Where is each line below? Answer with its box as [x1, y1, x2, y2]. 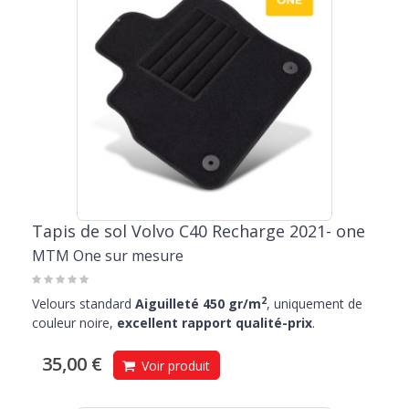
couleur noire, [32, 314, 117, 332]
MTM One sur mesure [32, 246, 184, 267]
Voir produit [138, 357, 210, 375]
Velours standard [32, 295, 135, 313]
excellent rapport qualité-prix [117, 314, 312, 332]
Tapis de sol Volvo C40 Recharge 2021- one [32, 220, 365, 243]
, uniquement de [267, 295, 362, 313]
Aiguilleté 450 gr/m [135, 295, 261, 313]
